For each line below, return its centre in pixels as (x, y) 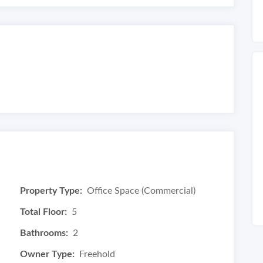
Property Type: (51, 191)
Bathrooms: (44, 233)
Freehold (97, 254)
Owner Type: (47, 254)
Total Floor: (43, 212)
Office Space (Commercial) (141, 191)
